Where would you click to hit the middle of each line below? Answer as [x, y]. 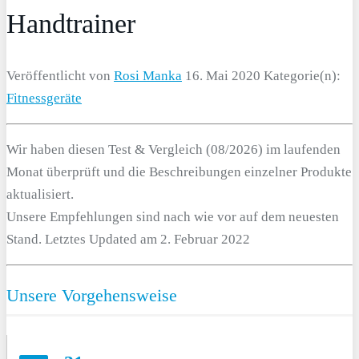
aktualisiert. [40, 194]
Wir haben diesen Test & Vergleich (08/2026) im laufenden [173, 149]
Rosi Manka [148, 75]
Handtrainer [71, 23]
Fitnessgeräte [44, 98]
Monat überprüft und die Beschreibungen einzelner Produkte [179, 171]
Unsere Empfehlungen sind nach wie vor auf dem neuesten [173, 216]
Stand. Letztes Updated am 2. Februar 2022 [128, 239]
